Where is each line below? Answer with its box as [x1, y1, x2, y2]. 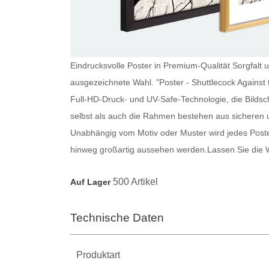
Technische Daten [70, 211, 164, 224]
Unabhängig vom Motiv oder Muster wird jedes [70, 127, 250, 138]
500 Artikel [113, 176, 158, 187]
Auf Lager [70, 177, 110, 187]
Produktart [76, 249, 120, 260]
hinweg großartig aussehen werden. [70, 144, 207, 154]
